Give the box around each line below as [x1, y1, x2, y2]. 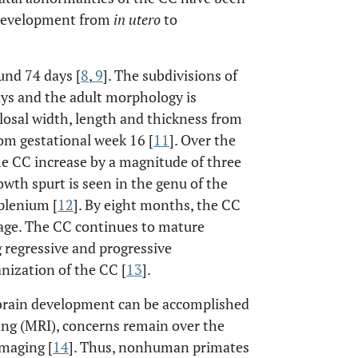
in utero [113, 10, 161, 29]
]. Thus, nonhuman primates [69, 337, 249, 356]
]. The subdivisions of [103, 66, 237, 85]
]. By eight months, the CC [74, 195, 241, 214]
